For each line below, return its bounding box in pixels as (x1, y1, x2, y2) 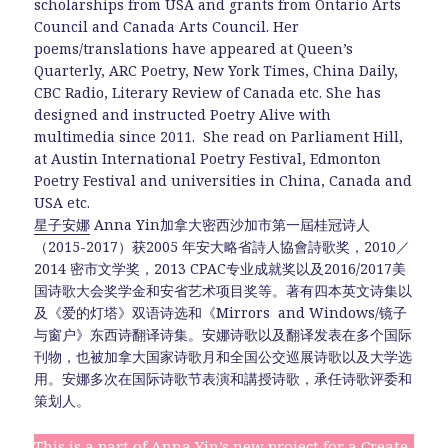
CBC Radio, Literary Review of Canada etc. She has (34, 82, 382, 102)
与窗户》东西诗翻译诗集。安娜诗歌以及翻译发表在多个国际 (34, 324, 413, 344)
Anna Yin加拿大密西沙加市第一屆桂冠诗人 (90, 214, 371, 234)
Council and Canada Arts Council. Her (34, 16, 300, 36)
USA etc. (34, 192, 95, 212)
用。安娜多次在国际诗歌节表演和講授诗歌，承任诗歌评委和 (34, 368, 413, 388)
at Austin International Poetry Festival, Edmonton (34, 148, 382, 168)
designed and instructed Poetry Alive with (34, 104, 332, 124)
